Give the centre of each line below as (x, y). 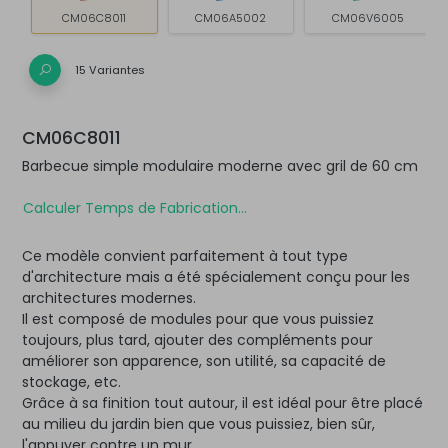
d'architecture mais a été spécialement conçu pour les (216, 276)
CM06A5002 (231, 18)
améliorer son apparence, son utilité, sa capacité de (204, 360)
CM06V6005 (367, 18)
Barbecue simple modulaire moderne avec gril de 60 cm (220, 166)
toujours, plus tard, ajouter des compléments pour (197, 339)
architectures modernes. (109, 297)
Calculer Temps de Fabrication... (135, 207)
